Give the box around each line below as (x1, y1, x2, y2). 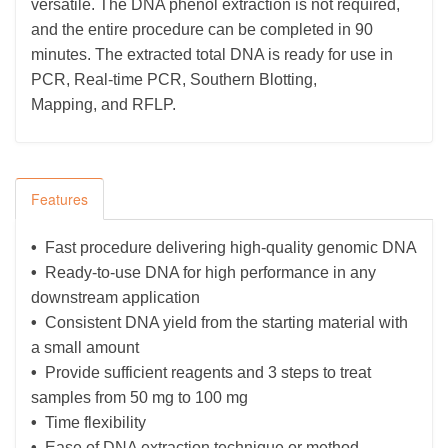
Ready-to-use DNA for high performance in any (41, 264, 376, 281)
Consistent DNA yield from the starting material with (41, 314, 408, 331)
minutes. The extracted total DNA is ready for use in (31, 46, 393, 63)
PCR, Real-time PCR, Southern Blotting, (31, 71, 317, 88)
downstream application (31, 289, 200, 306)
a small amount (31, 339, 139, 356)
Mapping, (31, 96, 101, 113)
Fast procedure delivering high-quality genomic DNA (41, 239, 417, 256)
